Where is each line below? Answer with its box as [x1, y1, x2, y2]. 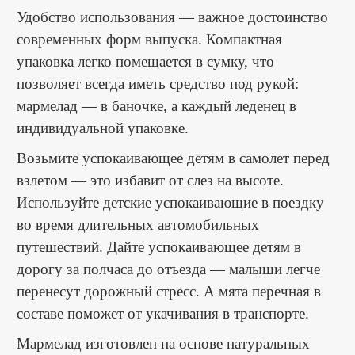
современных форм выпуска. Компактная [16, 30, 282, 48]
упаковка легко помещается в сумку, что [16, 52, 274, 70]
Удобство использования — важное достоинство [16, 8, 328, 25]
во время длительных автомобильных [16, 216, 259, 233]
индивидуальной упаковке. [16, 119, 189, 136]
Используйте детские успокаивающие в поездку [16, 193, 324, 211]
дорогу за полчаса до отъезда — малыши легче [16, 260, 320, 277]
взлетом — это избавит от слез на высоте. [16, 171, 284, 189]
